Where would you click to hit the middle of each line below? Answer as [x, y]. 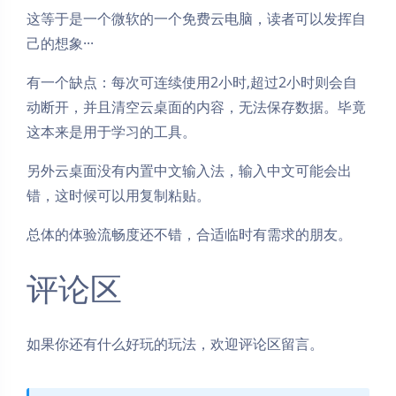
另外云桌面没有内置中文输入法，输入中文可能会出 [189, 170]
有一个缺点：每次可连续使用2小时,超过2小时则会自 [192, 82]
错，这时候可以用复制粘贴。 [118, 195]
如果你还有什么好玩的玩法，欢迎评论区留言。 [175, 343]
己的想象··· [60, 43]
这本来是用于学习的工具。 [111, 131]
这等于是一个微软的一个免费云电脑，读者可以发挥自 [196, 18]
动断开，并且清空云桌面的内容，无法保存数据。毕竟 [196, 107]
